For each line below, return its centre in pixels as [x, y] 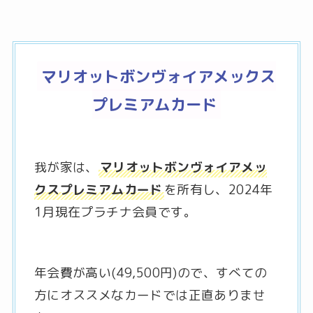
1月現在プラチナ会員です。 [115, 212]
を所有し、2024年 [218, 189]
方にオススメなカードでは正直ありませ [150, 296]
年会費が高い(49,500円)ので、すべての [151, 273]
